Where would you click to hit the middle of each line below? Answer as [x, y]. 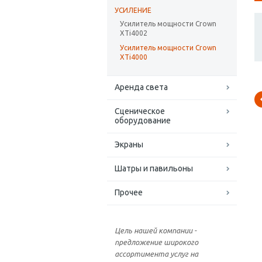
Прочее [129, 193]
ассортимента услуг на [156, 254]
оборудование [143, 121]
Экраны [129, 145]
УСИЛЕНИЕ [133, 11]
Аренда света [141, 87]
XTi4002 [134, 33]
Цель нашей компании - [156, 231]
